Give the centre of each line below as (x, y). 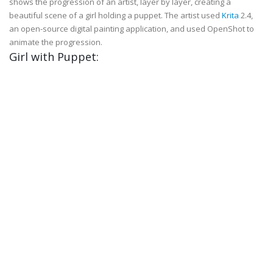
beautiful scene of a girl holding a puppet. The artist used (115, 15)
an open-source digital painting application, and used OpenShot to (132, 29)
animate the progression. (56, 42)
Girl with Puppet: (54, 57)
